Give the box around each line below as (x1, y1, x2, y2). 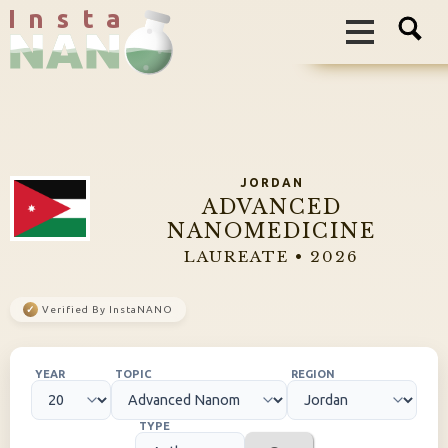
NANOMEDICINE (167, 219, 376, 243)
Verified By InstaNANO (42, 304, 173, 315)
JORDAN (239, 176, 304, 189)
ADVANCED (201, 195, 342, 219)
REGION (291, 368, 335, 380)
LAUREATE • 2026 (184, 247, 359, 266)
